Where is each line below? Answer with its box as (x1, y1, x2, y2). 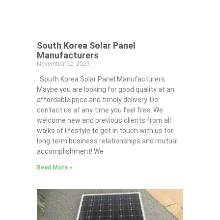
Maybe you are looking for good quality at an (36, 85, 174, 94)
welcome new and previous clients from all (36, 116, 171, 125)
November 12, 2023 (36, 60, 90, 68)
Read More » (36, 164, 72, 171)
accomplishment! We (36, 147, 104, 156)
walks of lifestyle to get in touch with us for (36, 127, 173, 135)
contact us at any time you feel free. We (36, 106, 163, 114)
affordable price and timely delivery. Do (36, 96, 158, 104)
